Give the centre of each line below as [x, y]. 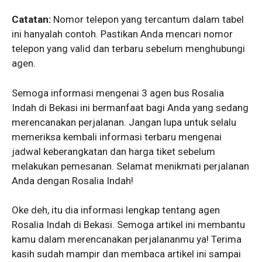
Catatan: [31, 20]
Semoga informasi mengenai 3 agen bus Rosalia [118, 93]
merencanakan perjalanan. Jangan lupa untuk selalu [124, 122]
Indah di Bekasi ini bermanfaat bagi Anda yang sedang [130, 107]
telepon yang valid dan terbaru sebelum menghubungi [128, 49]
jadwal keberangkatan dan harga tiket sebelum [113, 151]
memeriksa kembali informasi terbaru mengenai [117, 137]
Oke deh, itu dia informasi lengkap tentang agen [116, 210]
